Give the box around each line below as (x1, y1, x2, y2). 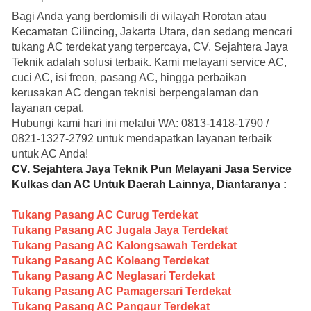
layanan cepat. (12, 101, 84, 114)
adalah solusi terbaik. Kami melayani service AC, (44, 56, 287, 68)
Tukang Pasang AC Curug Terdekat (12, 208, 198, 221)
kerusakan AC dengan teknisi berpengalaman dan (12, 86, 258, 99)
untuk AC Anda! (12, 147, 88, 160)
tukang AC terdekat (12, 40, 106, 53)
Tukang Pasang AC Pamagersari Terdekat (12, 285, 231, 297)
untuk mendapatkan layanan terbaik (94, 132, 272, 144)
